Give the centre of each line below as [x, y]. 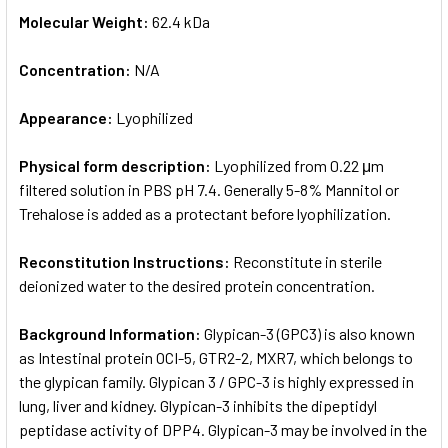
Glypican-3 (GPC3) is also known [309, 333]
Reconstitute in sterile [307, 261]
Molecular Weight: [85, 21]
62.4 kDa [181, 21]
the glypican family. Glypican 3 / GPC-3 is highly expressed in [216, 381]
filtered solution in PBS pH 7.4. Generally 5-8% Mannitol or [209, 189]
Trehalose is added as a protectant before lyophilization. [205, 213]
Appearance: [67, 117]
